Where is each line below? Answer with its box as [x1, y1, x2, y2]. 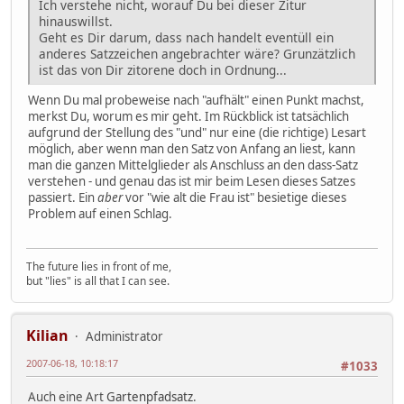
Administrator [86, 328, 163, 345]
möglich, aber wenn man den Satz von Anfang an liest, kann [28, 140, 355, 157]
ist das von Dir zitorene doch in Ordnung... [39, 60, 287, 78]
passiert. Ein [28, 188, 97, 206]
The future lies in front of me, [26, 259, 171, 275]
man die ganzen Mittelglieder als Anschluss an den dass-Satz [28, 156, 358, 173]
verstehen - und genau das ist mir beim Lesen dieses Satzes [28, 172, 355, 189]
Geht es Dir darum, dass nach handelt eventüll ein [39, 28, 334, 46]
